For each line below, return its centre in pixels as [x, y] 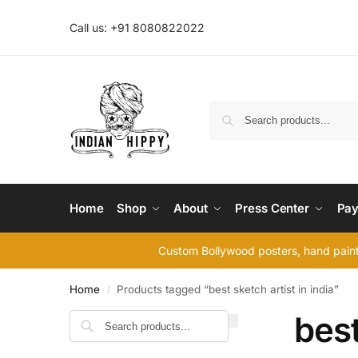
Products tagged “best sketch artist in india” [228, 289]
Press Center [272, 208]
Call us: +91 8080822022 [137, 28]
